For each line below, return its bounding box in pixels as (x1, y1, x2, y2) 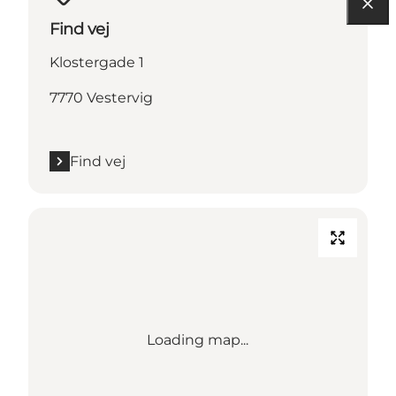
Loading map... (147, 331, 249, 348)
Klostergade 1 (49, 53, 144, 71)
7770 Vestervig (49, 88, 153, 106)
